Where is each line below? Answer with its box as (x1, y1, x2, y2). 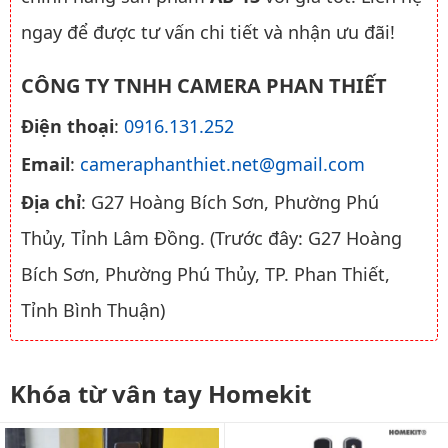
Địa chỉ (21, 189, 81, 214)
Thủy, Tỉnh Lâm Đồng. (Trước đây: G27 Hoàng (21, 225, 402, 250)
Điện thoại (21, 113, 114, 138)
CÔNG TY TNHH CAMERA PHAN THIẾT (21, 71, 387, 99)
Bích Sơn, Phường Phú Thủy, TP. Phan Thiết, (21, 261, 390, 286)
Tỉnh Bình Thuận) (21, 297, 165, 322)
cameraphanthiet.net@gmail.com (80, 151, 365, 176)
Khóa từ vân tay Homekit (10, 376, 311, 410)
